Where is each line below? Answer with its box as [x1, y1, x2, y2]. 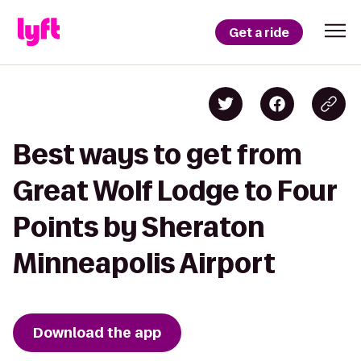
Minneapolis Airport [13, 248, 276, 278]
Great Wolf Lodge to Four [13, 176, 337, 205]
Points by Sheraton [13, 212, 264, 242]
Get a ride [229, 23, 289, 41]
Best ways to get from [13, 139, 302, 169]
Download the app [33, 323, 161, 342]
